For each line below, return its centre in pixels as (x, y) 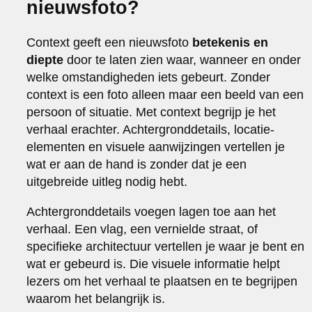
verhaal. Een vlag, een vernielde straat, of (142, 229)
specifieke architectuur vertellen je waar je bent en (166, 246)
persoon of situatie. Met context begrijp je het (151, 112)
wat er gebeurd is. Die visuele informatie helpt (154, 264)
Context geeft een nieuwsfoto (110, 42)
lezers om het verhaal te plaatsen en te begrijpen (162, 281)
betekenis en (231, 42)
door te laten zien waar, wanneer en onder (182, 60)
